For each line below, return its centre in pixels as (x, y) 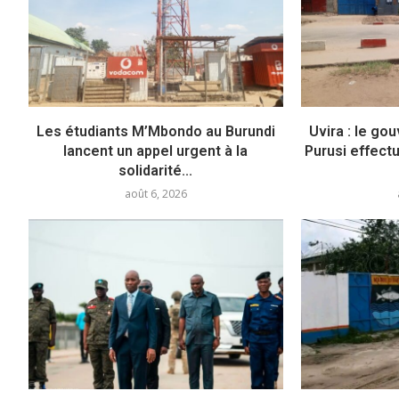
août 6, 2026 (155, 194)
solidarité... (156, 171)
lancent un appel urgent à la (156, 151)
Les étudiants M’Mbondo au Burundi (155, 132)
